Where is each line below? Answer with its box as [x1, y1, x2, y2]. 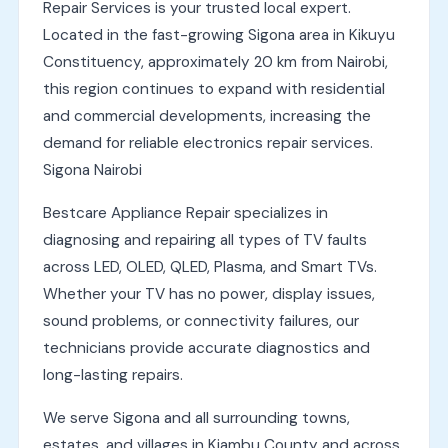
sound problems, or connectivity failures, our [42, 310, 359, 331]
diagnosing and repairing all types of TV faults [42, 229, 367, 250]
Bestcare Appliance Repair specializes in [42, 202, 328, 223]
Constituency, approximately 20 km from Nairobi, [42, 51, 388, 72]
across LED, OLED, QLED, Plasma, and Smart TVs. [42, 256, 377, 277]
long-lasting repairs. [42, 364, 183, 385]
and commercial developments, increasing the [42, 105, 371, 126]
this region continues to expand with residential [42, 78, 385, 99]
